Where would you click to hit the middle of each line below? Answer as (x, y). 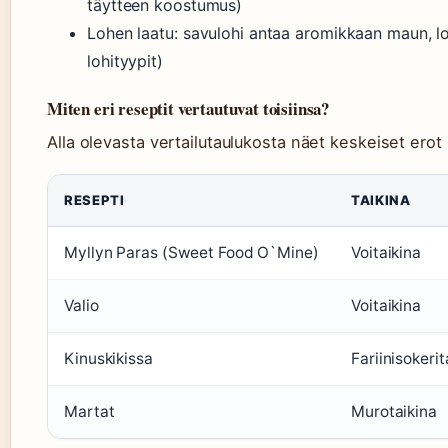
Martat (89, 411)
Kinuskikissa (108, 358)
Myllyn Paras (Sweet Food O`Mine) (191, 252)
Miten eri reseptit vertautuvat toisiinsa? (188, 108)
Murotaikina (394, 411)
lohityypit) (125, 61)
